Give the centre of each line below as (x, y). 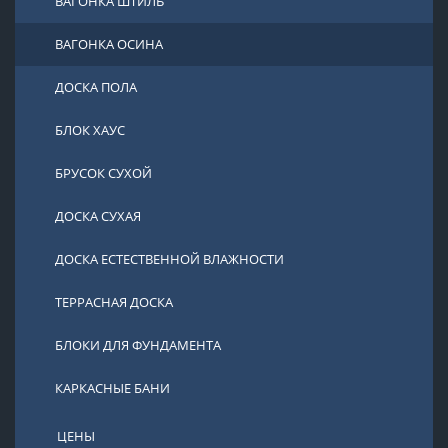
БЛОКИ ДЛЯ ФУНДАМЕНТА (138, 345)
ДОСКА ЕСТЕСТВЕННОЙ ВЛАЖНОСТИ (169, 259)
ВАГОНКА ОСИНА (109, 44)
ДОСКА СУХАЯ (98, 216)
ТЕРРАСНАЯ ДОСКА (114, 302)
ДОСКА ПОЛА (96, 87)
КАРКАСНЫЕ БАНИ (112, 388)
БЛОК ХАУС (90, 130)
